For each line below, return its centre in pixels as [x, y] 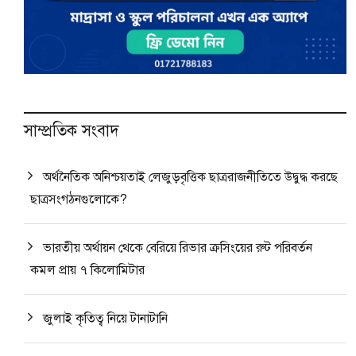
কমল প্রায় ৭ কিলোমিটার [87, 271]
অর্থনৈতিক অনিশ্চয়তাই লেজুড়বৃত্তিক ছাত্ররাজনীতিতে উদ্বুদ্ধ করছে [190, 178]
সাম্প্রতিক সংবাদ [72, 131]
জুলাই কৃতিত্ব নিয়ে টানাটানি [105, 319]
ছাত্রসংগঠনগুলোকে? [79, 200]
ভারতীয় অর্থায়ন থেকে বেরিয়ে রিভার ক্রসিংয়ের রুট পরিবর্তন [178, 248]
